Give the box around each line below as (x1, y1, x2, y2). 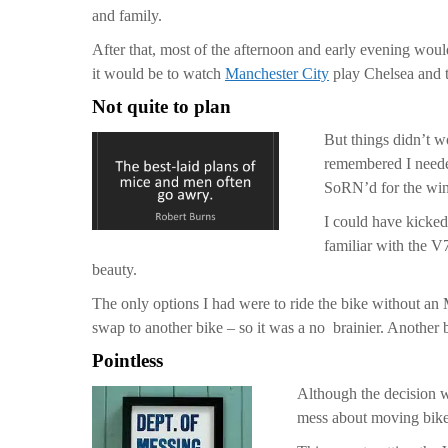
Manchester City (225, 65, 329, 82)
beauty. (92, 261, 137, 278)
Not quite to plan (92, 96, 231, 117)
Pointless (92, 350, 163, 371)
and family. (92, 7, 162, 24)
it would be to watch (92, 65, 225, 82)
